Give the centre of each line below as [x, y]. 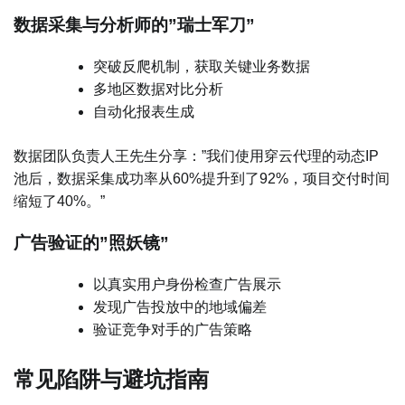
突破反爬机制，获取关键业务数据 [202, 67]
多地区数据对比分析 [158, 89]
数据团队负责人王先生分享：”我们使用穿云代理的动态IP [196, 156]
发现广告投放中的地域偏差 [180, 306]
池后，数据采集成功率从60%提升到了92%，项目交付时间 [202, 179]
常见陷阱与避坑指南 [111, 379]
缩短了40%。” [59, 202]
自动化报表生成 [144, 112]
